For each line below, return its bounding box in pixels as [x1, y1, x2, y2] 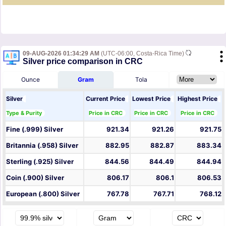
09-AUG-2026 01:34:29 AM [23, 50, 99, 58]
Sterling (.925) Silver [6, 157, 74, 166]
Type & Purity [6, 109, 42, 117]
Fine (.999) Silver [6, 125, 63, 134]
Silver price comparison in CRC [23, 57, 143, 66]
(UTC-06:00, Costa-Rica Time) [99, 50, 186, 58]
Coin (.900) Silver [6, 174, 64, 182]
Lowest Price [132, 95, 171, 103]
